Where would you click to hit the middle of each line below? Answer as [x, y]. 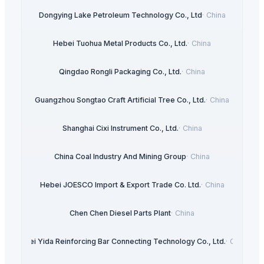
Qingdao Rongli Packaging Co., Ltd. [120, 72]
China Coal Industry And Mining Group [120, 157]
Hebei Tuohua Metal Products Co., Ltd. [120, 44]
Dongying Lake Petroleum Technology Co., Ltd [120, 15]
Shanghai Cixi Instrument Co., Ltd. [120, 128]
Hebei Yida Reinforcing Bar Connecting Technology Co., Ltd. [120, 242]
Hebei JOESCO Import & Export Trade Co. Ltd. [120, 185]
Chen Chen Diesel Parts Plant [120, 213]
